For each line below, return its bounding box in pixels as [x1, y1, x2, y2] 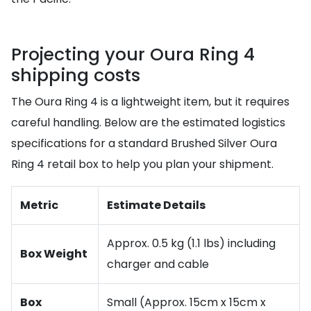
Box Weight [20, 246, 87, 262]
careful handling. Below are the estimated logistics [11, 115, 285, 131]
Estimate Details [107, 197, 205, 213]
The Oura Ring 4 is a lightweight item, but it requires [11, 94, 289, 110]
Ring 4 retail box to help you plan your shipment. [11, 156, 274, 172]
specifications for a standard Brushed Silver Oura [11, 135, 277, 151]
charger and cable [107, 256, 209, 272]
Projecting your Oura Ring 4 [11, 42, 255, 67]
